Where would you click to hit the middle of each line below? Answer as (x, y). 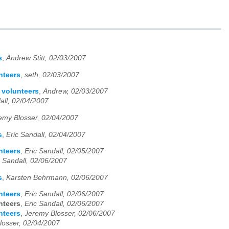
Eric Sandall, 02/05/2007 (64, 151)
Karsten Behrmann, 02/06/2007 (57, 177)
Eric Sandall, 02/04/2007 (46, 134)
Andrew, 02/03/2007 (75, 91)
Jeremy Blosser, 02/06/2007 (70, 214)
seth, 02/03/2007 (52, 75)
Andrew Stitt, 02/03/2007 (46, 58)
